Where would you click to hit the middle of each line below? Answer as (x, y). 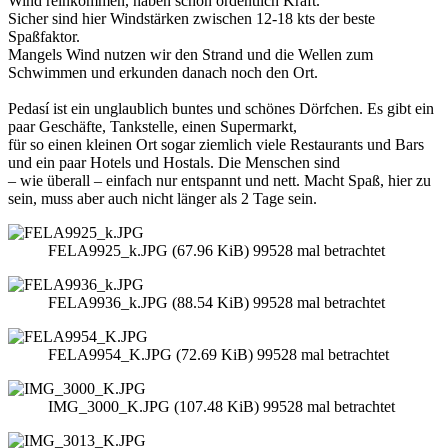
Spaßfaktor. (44, 37)
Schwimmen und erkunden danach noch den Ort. (163, 73)
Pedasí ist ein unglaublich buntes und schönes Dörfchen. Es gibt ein (221, 109)
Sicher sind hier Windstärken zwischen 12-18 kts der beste (191, 19)
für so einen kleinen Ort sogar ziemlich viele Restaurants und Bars (216, 145)
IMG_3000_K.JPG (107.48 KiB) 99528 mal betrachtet (221, 407)
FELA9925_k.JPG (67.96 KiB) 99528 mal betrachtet (216, 251)
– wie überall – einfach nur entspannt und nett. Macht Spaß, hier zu (219, 181)
